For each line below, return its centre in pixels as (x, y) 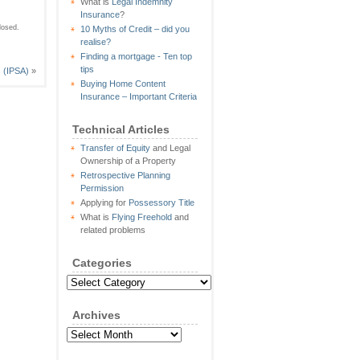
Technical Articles (121, 129)
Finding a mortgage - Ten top (136, 56)
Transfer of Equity (115, 148)
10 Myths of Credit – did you (135, 29)
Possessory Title (162, 202)
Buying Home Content (123, 84)
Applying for (104, 202)
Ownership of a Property (128, 161)
